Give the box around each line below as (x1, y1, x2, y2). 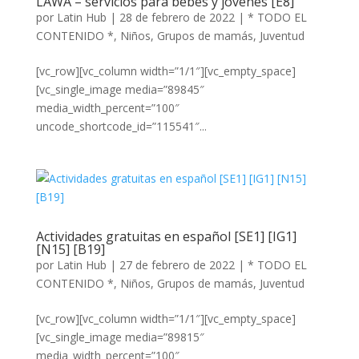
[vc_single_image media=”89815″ (35, 329, 204, 345)
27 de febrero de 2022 (119, 257, 235, 272)
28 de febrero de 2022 (119, 10, 235, 25)
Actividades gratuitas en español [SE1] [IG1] (35, 228, 296, 245)
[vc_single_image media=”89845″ (35, 82, 204, 97)
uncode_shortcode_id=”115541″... (35, 119, 207, 134)
